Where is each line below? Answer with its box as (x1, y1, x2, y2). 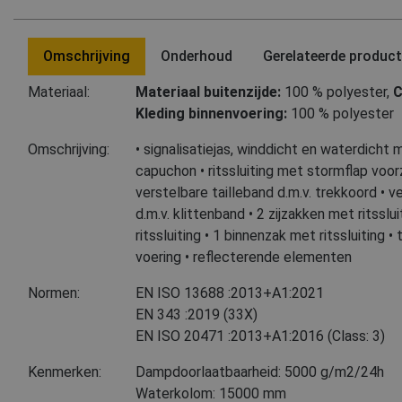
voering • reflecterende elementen (135, 249, 352, 267)
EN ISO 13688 (135, 284, 224, 302)
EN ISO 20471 (135, 328, 224, 345)
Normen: (28, 284, 80, 302)
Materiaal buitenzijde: (135, 83, 281, 101)
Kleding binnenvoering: (135, 105, 287, 123)
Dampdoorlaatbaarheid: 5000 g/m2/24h (135, 363, 384, 381)
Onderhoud (161, 48, 232, 66)
